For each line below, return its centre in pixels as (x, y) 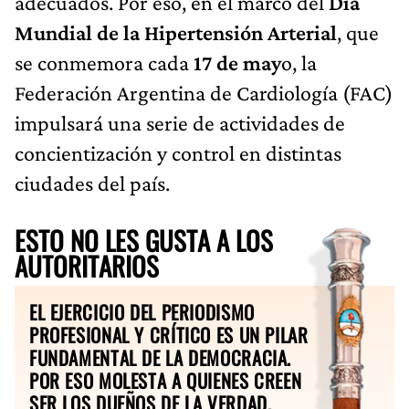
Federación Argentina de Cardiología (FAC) (204, 92)
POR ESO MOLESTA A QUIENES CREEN (166, 380)
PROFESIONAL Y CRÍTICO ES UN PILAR (169, 334)
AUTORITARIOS (87, 265)
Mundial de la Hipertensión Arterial (176, 32)
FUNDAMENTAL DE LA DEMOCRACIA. (161, 357)
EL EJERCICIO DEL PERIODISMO (142, 311)
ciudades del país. (92, 183)
